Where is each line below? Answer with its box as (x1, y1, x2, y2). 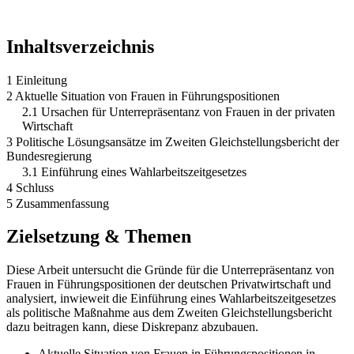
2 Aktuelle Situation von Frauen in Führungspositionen (6, 88, 280, 103)
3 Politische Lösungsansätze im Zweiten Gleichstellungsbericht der (6, 134, 339, 149)
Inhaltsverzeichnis (6, 36, 154, 57)
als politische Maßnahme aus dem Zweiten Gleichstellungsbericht (6, 306, 332, 320)
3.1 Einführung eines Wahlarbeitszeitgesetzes (22, 164, 247, 179)
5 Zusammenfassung (6, 196, 109, 210)
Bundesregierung (6, 149, 92, 163)
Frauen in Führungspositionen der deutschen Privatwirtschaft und (6, 277, 331, 292)
